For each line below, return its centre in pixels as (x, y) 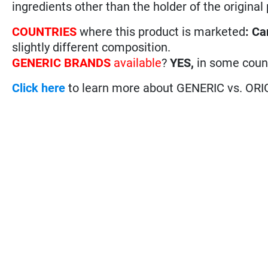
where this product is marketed (163, 31)
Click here (39, 88)
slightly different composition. (92, 47)
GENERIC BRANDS (62, 63)
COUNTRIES (46, 31)
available (136, 63)
